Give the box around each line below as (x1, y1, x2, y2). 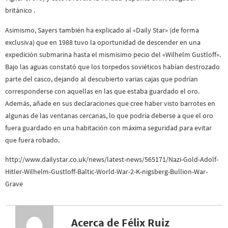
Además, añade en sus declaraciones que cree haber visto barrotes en (5, 98, 215, 108)
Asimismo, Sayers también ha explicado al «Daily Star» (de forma (5, 25, 199, 35)
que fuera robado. (5, 135, 60, 145)
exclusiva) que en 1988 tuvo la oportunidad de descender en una (5, 37, 201, 47)
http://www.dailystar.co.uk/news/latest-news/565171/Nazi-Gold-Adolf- (5, 155, 218, 164)
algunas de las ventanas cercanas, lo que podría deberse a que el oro (5, 110, 213, 120)
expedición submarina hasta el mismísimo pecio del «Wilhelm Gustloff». (5, 49, 221, 59)
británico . (5, 6, 35, 15)
